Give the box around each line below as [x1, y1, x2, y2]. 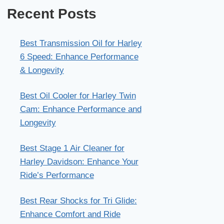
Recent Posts [7, 6, 97, 22]
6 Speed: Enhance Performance [19, 52, 138, 62]
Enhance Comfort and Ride [19, 209, 120, 219]
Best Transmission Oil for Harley [19, 38, 142, 48]
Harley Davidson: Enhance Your [19, 157, 138, 167]
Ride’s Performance [19, 170, 94, 180]
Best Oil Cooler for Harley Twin [19, 91, 136, 101]
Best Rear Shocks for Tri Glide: [19, 196, 137, 206]
